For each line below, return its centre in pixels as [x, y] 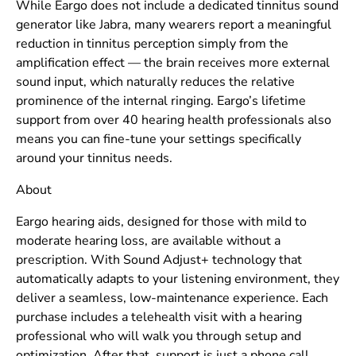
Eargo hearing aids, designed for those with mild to [161, 222]
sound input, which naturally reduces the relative [155, 82]
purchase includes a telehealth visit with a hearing [159, 317]
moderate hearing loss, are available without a [148, 241]
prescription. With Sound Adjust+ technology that [159, 260]
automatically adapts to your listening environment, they [178, 279]
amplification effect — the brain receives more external [173, 63]
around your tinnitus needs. [94, 159]
